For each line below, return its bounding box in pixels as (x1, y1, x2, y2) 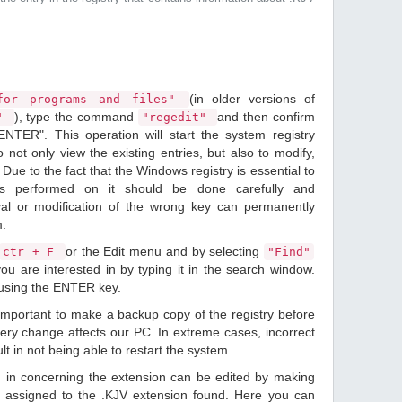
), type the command (13, 109, 138, 124)
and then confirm (217, 109, 315, 124)
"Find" (267, 245, 310, 258)
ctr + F (2, 245, 62, 258)
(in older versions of (189, 92, 315, 106)
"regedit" (141, 110, 214, 124)
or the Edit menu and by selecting (65, 244, 264, 258)
